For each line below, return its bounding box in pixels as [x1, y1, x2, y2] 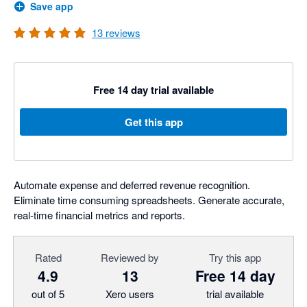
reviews [103, 25, 140, 40]
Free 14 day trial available [93, 82, 214, 97]
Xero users [106, 286, 154, 301]
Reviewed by [101, 250, 159, 265]
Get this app [124, 114, 183, 130]
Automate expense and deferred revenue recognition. [14, 177, 250, 192]
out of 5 [32, 286, 65, 301]
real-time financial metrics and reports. [14, 208, 185, 222]
